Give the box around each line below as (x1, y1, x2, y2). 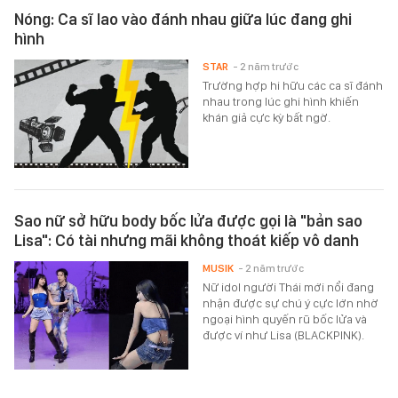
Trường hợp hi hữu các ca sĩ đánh (203, 78, 384, 92)
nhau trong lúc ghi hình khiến (203, 94, 360, 108)
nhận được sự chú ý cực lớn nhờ (203, 296, 379, 311)
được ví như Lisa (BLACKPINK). (203, 328, 365, 343)
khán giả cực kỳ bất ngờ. (203, 110, 331, 124)
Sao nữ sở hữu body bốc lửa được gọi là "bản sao (14, 211, 362, 231)
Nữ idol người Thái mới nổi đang (203, 280, 375, 295)
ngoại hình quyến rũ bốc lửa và (203, 312, 368, 327)
